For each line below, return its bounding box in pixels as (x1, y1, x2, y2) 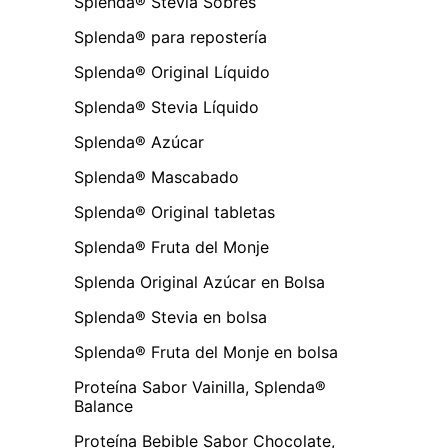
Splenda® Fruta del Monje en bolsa (74, 341, 338, 362)
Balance (74, 395, 133, 416)
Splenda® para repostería (74, 26, 267, 47)
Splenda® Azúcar (74, 131, 204, 152)
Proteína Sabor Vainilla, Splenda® (74, 376, 326, 397)
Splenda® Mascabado (74, 166, 239, 187)
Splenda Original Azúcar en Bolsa (74, 271, 325, 292)
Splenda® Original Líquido (74, 61, 270, 82)
